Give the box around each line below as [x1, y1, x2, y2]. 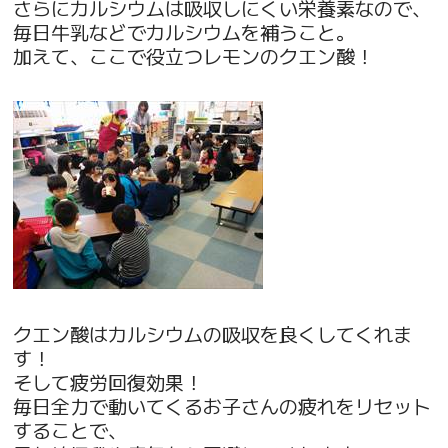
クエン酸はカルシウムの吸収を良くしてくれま [13, 320, 413, 348]
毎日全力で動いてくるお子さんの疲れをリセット [13, 392, 432, 420]
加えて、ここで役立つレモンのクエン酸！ [13, 41, 375, 69]
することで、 [13, 416, 128, 444]
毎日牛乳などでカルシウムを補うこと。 [13, 17, 356, 45]
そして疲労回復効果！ [13, 368, 204, 396]
